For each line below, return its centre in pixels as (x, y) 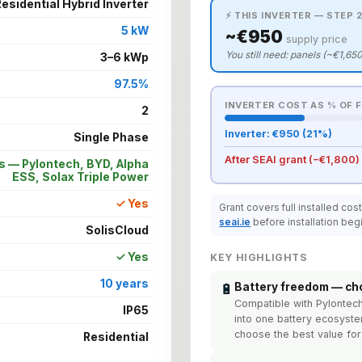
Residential (116, 337)
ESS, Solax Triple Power (80, 177)
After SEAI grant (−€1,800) (293, 159)
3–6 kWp (124, 57)
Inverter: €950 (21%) (279, 134)
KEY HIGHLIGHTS (259, 257)
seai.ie (235, 222)
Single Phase (111, 137)
